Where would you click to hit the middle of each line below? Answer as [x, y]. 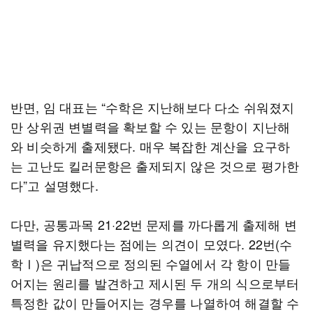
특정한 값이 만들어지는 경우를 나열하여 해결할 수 [155, 303]
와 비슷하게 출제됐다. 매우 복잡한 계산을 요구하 [151, 146]
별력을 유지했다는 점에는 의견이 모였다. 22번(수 [152, 244]
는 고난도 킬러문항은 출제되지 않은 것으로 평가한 [155, 166]
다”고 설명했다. [54, 185]
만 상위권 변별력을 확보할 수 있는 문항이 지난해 [151, 126]
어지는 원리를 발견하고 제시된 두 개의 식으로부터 [155, 283]
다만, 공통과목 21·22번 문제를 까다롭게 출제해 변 [154, 224]
